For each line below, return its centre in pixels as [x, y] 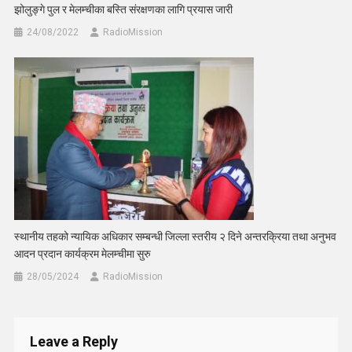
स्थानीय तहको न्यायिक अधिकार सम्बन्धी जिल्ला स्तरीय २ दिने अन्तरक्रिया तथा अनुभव [176, 236]
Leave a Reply [73, 341]
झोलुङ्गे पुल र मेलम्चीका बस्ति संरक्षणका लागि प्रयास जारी [124, 9]
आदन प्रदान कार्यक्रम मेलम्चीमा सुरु [83, 253]
